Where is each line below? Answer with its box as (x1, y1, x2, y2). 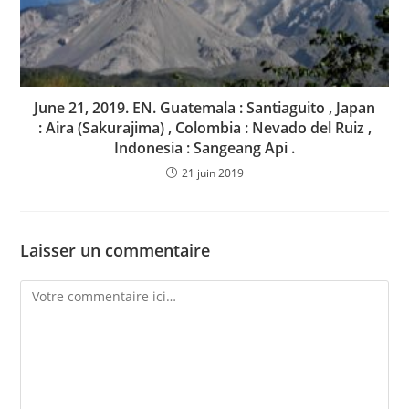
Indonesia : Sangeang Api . (114, 138, 295, 159)
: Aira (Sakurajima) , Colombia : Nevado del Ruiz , (37, 118, 372, 139)
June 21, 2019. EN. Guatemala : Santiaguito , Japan (34, 98, 375, 119)
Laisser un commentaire (20, 239, 211, 262)
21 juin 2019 (181, 165, 244, 182)
